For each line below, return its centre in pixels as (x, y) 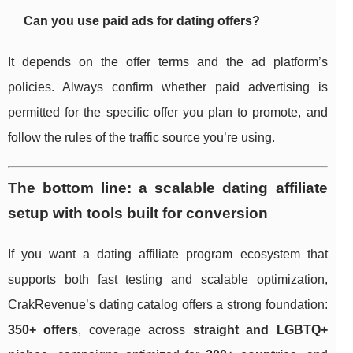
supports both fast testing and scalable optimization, (168, 280)
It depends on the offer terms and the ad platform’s (168, 62)
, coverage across (136, 330)
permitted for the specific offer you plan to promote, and (168, 113)
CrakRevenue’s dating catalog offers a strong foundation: (168, 305)
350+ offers (43, 330)
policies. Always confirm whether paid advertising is (168, 87)
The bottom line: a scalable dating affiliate (168, 188)
